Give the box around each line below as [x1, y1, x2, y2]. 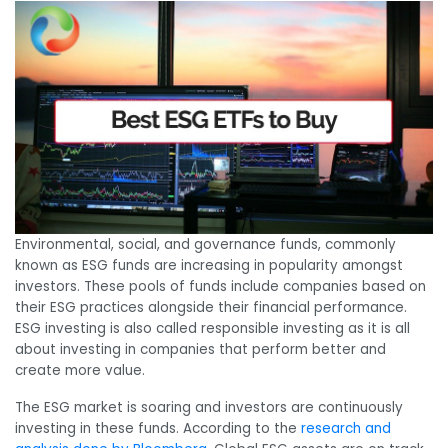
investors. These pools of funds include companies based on [15, 276, 426, 296]
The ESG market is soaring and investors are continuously [15, 398, 403, 418]
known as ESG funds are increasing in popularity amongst [15, 255, 403, 275]
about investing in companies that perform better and [15, 339, 386, 359]
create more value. [15, 360, 145, 380]
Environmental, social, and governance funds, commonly [15, 234, 396, 254]
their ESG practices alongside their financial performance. [15, 297, 407, 317]
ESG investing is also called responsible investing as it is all [15, 318, 410, 338]
